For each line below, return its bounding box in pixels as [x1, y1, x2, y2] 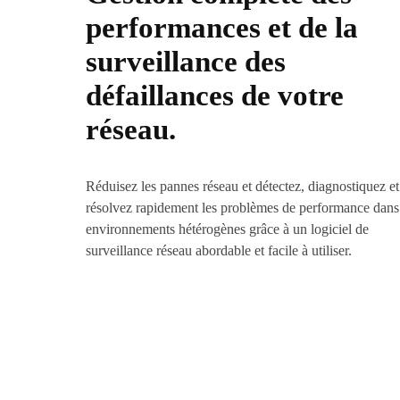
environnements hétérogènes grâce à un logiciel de [86, 221, 369, 237]
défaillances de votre [86, 79, 344, 112]
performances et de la [86, 12, 358, 45]
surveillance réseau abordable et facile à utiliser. [86, 243, 352, 259]
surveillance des [86, 46, 286, 79]
